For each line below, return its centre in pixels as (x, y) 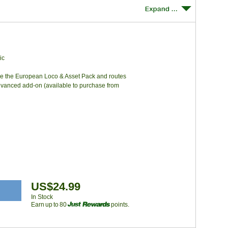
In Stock (42, 197)
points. (120, 204)
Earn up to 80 (49, 204)
